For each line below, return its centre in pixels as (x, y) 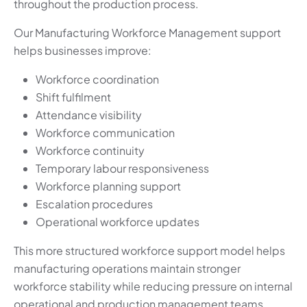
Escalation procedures (94, 204)
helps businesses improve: (83, 51)
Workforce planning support (108, 186)
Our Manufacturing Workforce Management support (147, 33)
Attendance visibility (89, 115)
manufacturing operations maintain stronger (127, 269)
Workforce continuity (90, 151)
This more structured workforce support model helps (149, 251)
